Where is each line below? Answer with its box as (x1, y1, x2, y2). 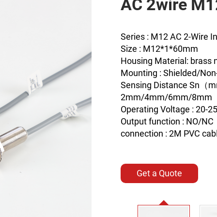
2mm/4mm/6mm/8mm (121, 92, 214, 102)
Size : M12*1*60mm (121, 43, 198, 54)
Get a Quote (137, 168, 182, 178)
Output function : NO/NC (121, 116, 214, 126)
